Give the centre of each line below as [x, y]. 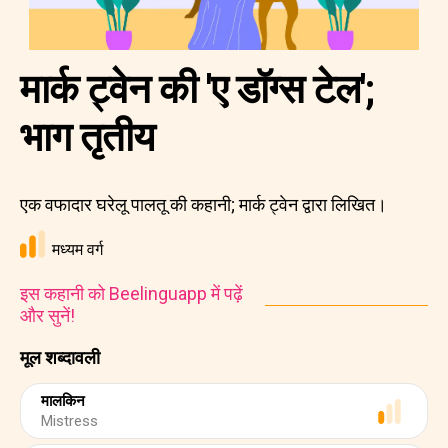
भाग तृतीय [87, 137]
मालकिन [63, 401]
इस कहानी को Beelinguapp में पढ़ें [131, 293]
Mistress [69, 421]
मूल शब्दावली [60, 357]
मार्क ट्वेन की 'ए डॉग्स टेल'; [197, 89]
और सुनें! [47, 315]
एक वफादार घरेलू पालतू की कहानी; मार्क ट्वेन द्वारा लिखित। [203, 204]
